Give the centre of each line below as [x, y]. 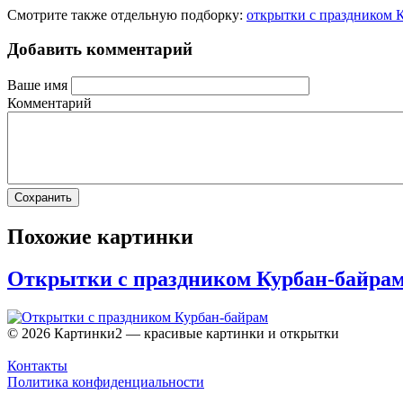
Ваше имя [37, 85]
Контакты [37, 365]
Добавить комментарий [100, 49]
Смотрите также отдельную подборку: [127, 14]
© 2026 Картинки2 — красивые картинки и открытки [173, 333]
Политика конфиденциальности [106, 381]
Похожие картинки [100, 237]
